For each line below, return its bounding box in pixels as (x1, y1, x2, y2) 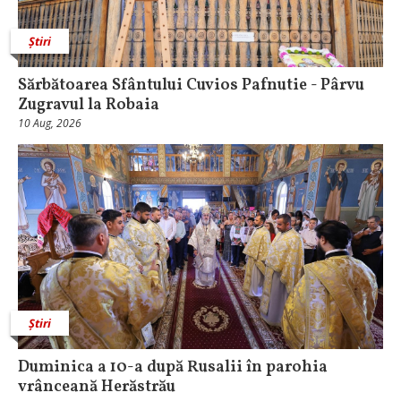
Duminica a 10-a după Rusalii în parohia (18, 356, 328, 379)
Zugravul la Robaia (18, 93, 159, 116)
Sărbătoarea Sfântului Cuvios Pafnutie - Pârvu (18, 73, 364, 97)
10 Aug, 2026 (18, 115, 81, 131)
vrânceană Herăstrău (18, 376, 175, 398)
